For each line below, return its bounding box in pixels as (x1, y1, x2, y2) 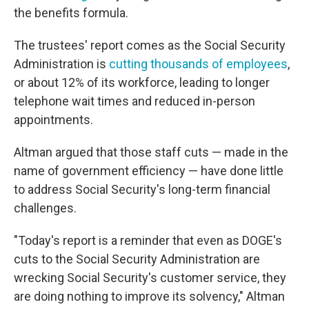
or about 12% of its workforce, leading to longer (14, 75, 270, 90)
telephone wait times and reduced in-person (14, 94, 255, 108)
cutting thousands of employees (109, 57, 288, 71)
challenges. (14, 201, 77, 215)
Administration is (14, 57, 109, 71)
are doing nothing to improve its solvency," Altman (14, 289, 285, 303)
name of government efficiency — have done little (14, 163, 283, 178)
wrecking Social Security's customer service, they (14, 270, 286, 285)
